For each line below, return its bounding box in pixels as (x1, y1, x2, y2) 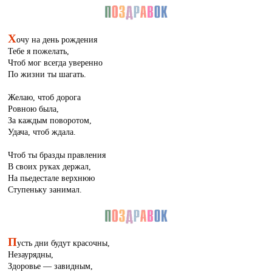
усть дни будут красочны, (17, 238, 110, 248)
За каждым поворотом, (8, 115, 92, 125)
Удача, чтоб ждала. (8, 126, 76, 137)
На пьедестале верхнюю (8, 172, 95, 183)
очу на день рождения (16, 34, 98, 44)
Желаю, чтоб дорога (8, 92, 81, 102)
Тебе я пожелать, (8, 46, 70, 56)
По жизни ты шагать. (8, 69, 87, 79)
